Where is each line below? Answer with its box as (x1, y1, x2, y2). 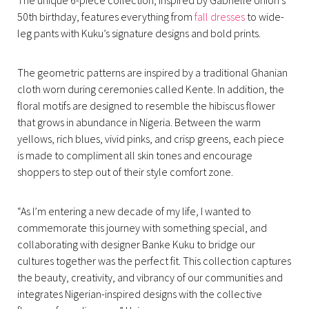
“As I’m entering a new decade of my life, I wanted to (17, 203, 251, 218)
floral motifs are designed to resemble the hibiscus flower (17, 98, 275, 112)
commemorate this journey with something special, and (17, 220, 267, 235)
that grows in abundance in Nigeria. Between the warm (17, 114, 261, 129)
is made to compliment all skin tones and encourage (17, 148, 252, 162)
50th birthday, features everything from (17, 9, 195, 23)
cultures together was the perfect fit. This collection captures (17, 253, 291, 268)
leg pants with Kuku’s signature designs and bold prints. (17, 26, 263, 40)
